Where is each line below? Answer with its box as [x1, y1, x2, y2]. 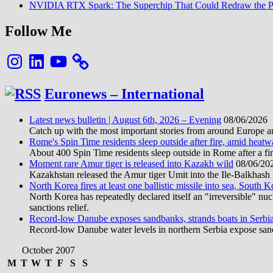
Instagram [4, 50, 42, 61]
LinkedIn [26, 50, 62, 61]
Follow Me [5, 23, 72, 39]
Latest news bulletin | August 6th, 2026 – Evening [29, 114, 221, 125]
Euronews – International [44, 85, 204, 102]
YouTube [48, 50, 83, 61]
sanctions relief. [29, 202, 89, 213]
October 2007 [21, 244, 75, 255]
